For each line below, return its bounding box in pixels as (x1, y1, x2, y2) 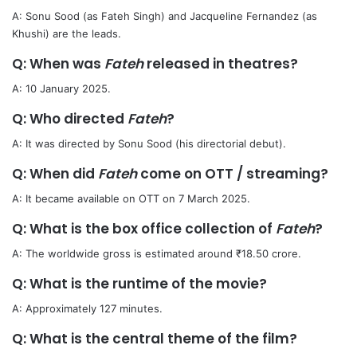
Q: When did (12, 164, 98, 184)
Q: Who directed (12, 109, 127, 129)
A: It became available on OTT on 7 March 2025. (12, 192, 250, 206)
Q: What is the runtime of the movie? (12, 274, 267, 294)
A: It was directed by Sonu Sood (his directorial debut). (12, 137, 289, 151)
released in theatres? (143, 54, 298, 74)
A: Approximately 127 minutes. (12, 302, 166, 316)
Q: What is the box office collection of (12, 219, 276, 239)
